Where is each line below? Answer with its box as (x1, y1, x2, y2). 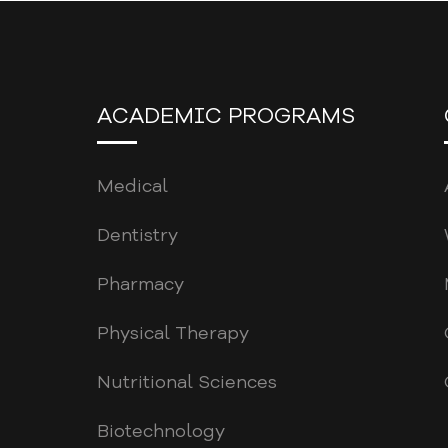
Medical (96, 174, 168, 199)
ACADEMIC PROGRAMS (96, 101, 355, 132)
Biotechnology (96, 419, 225, 444)
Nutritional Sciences (96, 370, 277, 395)
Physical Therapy (96, 321, 249, 346)
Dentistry (96, 223, 178, 248)
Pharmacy (96, 272, 184, 297)
